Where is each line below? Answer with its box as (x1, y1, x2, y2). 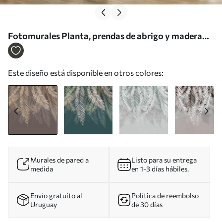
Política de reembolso (131, 191, 199, 200)
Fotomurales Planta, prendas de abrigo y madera (8, 30, 202, 41)
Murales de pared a (30, 155, 89, 164)
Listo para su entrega (131, 155, 197, 164)
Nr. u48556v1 (8, 44, 62, 55)
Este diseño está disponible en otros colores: (8, 67, 164, 77)
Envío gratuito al (30, 191, 82, 200)
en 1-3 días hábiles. (131, 164, 189, 173)
